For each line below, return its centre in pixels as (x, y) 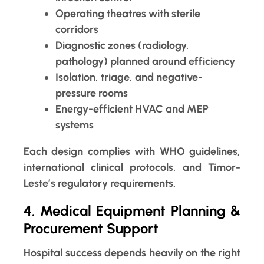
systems (75, 125)
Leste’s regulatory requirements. (100, 183)
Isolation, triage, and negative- (129, 77)
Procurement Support (91, 228)
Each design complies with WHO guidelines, (132, 151)
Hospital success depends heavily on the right (132, 253)
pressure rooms (92, 93)
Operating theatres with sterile (128, 13)
